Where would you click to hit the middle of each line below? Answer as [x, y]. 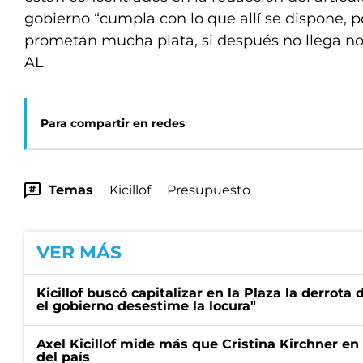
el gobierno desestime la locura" [146, 306]
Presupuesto [209, 190]
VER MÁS [79, 252]
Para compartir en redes [113, 123]
